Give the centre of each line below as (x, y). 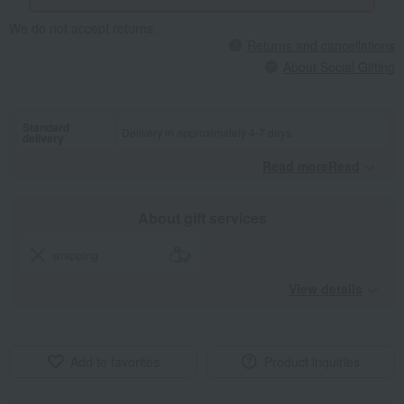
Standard (46, 128)
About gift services (202, 218)
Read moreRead (311, 166)
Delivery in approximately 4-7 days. (208, 133)
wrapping (76, 255)
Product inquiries (312, 362)
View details (326, 289)
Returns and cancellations (321, 46)
